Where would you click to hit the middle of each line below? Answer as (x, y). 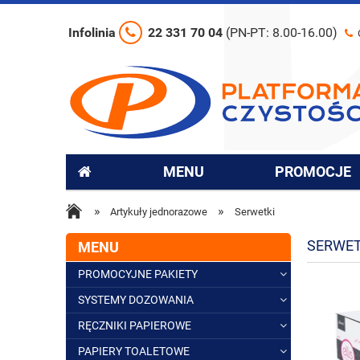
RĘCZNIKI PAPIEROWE (135, 325)
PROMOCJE (313, 172)
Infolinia (94, 33)
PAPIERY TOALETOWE (134, 351)
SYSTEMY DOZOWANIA (136, 300)
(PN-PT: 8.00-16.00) (282, 33)
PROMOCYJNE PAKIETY (138, 274)
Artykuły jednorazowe (159, 212)
